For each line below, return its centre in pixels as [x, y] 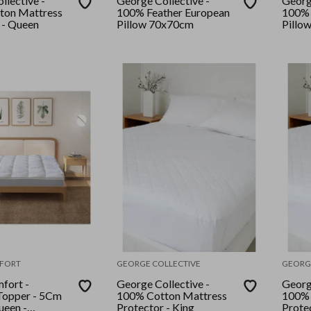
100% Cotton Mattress [172, 295]
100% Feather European [174, 12]
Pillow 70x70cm [155, 24]
